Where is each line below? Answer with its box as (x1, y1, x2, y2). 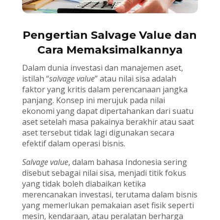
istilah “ (22, 73, 49, 84)
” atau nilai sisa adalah (94, 73, 176, 84)
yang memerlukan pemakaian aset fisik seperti (22, 199, 194, 211)
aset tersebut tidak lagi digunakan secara (22, 127, 174, 138)
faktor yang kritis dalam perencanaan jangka (22, 83, 188, 95)
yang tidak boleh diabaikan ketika (22, 178, 146, 189)
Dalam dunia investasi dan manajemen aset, (22, 62, 183, 73)
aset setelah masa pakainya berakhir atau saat (22, 116, 194, 127)
